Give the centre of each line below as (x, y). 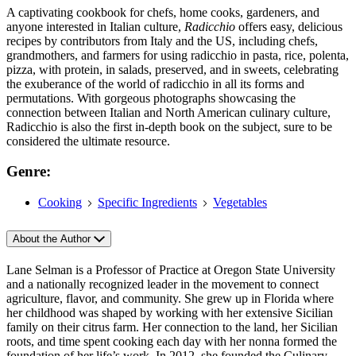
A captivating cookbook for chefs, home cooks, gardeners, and (163, 12)
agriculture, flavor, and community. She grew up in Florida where (170, 298)
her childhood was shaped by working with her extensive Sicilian (170, 313)
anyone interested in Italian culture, (95, 26)
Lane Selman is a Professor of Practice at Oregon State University (171, 270)
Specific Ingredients (147, 203)
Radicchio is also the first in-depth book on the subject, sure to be (169, 126)
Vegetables (240, 203)
